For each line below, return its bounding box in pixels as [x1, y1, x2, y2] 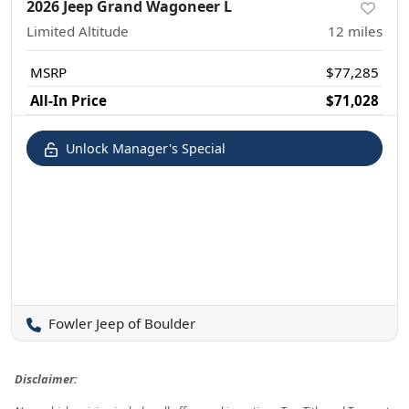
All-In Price [30, 91, 107, 110]
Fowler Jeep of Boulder [48, 314, 195, 333]
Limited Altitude [26, 22, 129, 41]
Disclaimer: [15, 371, 78, 388]
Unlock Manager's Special [66, 140, 225, 158]
